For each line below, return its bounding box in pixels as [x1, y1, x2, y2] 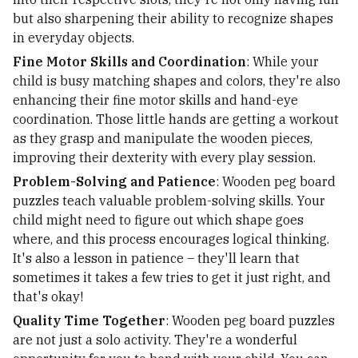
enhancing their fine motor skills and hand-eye [13, 91, 298, 108]
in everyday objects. [13, 29, 134, 46]
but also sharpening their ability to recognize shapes [13, 10, 333, 26]
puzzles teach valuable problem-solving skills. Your [13, 192, 325, 209]
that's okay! [13, 288, 83, 304]
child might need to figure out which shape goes [13, 211, 304, 228]
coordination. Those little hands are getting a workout [13, 110, 339, 127]
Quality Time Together [13, 312, 165, 328]
